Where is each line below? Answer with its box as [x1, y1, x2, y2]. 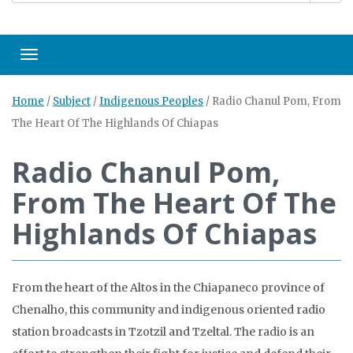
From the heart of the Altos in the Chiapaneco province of [12, 281, 325, 295]
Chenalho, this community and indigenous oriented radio [12, 303, 325, 317]
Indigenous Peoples [99, 95, 203, 108]
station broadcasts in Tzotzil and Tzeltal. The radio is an [12, 325, 314, 339]
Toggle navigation [28, 51, 123, 66]
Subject [53, 95, 91, 108]
